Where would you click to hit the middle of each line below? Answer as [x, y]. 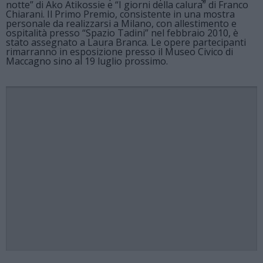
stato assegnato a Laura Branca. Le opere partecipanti [126, 42]
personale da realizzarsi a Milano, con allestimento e [121, 23]
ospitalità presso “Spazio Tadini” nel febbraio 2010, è [122, 33]
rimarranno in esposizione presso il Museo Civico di [119, 52]
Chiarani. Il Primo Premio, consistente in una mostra [120, 14]
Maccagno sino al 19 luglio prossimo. [87, 61]
